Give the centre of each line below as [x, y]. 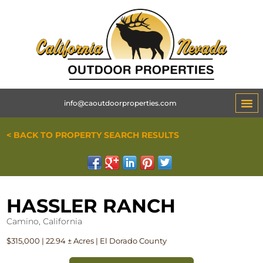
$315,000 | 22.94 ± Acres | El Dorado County [87, 241]
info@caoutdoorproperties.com [120, 103]
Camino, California [45, 222]
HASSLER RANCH [91, 206]
